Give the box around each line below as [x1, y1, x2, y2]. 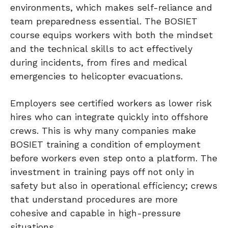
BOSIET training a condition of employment [10, 138, 201, 150]
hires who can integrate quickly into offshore [10, 111, 208, 122]
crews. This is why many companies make [10, 125, 196, 136]
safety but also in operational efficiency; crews [10, 180, 217, 191]
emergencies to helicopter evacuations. [10, 70, 183, 81]
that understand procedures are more [10, 193, 178, 205]
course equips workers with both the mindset [10, 29, 213, 40]
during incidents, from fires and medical [10, 56, 187, 68]
